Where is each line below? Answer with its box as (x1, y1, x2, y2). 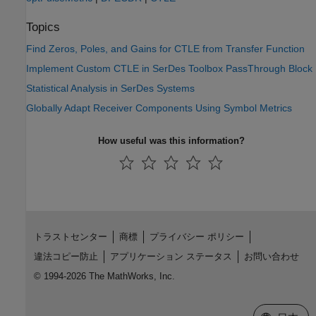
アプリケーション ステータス (109, 251, 232, 262)
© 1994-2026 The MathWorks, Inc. (33, 271, 175, 282)
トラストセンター (33, 231, 107, 243)
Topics (26, 20, 60, 34)
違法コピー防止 (33, 251, 98, 262)
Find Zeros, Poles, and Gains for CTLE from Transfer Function (26, 43, 305, 55)
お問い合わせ (243, 251, 299, 262)
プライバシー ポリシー (149, 231, 244, 243)
